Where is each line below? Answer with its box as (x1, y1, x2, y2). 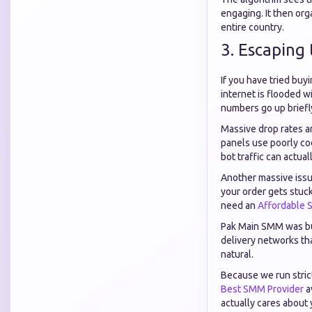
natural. (221, 249, 253, 260)
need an (221, 200, 258, 211)
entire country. (221, 22, 284, 33)
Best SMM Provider (221, 283, 304, 295)
